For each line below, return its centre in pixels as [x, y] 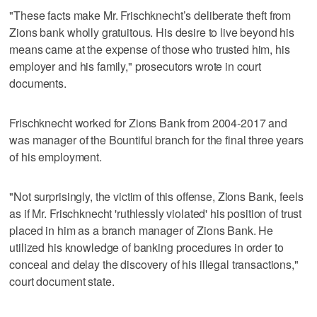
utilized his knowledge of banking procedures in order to [146, 247]
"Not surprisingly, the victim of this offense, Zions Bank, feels [156, 196]
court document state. [62, 281]
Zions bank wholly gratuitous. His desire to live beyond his [152, 32]
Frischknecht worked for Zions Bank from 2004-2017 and [148, 122]
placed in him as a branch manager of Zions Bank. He [142, 230]
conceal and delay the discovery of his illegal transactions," [154, 264]
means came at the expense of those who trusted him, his [150, 49]
